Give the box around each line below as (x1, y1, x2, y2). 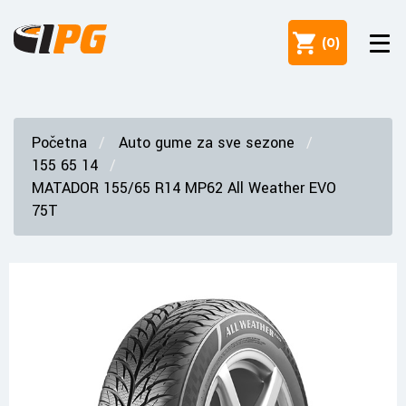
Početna (32, 132, 87, 153)
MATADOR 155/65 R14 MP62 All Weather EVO (32, 178, 336, 198)
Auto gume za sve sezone (119, 132, 295, 153)
